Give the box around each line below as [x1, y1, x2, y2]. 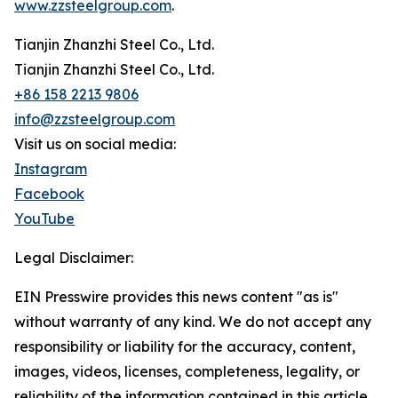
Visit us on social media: [14, 135, 176, 153]
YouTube [14, 210, 75, 227]
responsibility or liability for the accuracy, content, [14, 338, 355, 355]
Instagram [14, 160, 87, 178]
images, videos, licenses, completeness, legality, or [14, 362, 360, 380]
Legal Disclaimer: [14, 249, 133, 267]
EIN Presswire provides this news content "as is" [14, 288, 338, 306]
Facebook [14, 185, 84, 203]
